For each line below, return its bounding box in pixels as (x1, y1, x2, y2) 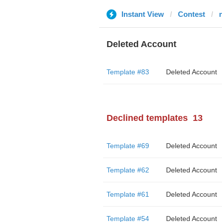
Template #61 (106, 190, 149, 198)
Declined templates (106, 113, 188, 123)
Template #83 (106, 68, 149, 76)
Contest (177, 10, 205, 18)
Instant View (121, 10, 164, 18)
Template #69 (106, 142, 149, 150)
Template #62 (106, 166, 149, 174)
